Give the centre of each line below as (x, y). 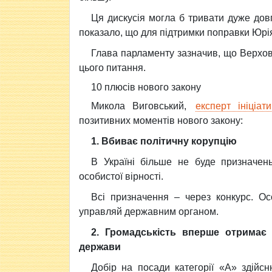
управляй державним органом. (149, 212)
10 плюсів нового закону (146, 87)
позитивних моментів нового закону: (161, 121)
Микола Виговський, (142, 106)
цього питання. (112, 68)
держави (100, 247)
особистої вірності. (121, 176)
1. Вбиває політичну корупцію (164, 141)
